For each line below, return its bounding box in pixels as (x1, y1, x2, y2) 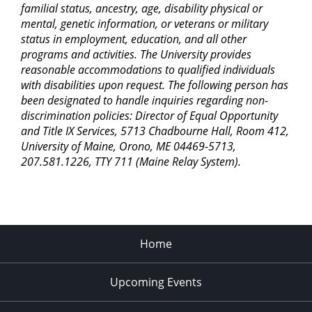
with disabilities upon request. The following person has (20, 77, 288, 93)
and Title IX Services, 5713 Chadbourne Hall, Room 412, (20, 123, 289, 139)
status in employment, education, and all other (20, 31, 247, 47)
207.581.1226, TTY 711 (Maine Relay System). (20, 154, 241, 170)
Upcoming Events (110, 274, 202, 290)
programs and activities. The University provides (20, 47, 251, 63)
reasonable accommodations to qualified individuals (20, 62, 275, 78)
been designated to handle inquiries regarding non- (20, 93, 268, 109)
